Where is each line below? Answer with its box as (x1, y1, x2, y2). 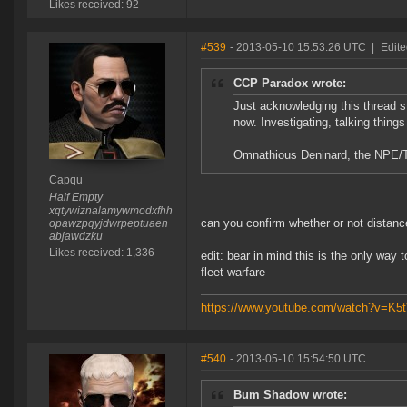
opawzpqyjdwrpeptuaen (48, 217, 168, 231)
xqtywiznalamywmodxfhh (48, 204, 173, 218)
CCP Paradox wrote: (233, 76, 346, 91)
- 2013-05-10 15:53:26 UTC (230, 41, 366, 55)
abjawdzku (48, 230, 103, 243)
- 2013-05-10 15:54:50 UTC (230, 352, 366, 366)
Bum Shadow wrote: (233, 388, 347, 402)
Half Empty (48, 191, 103, 204)
